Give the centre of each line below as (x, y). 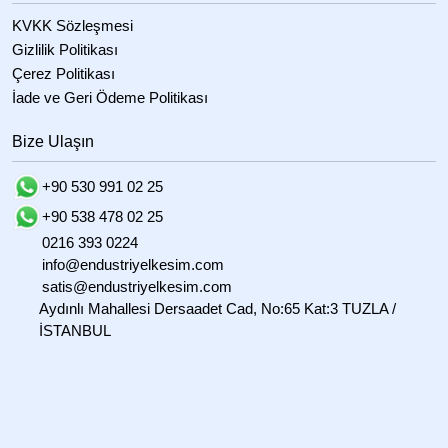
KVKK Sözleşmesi (72, 25)
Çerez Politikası (63, 73)
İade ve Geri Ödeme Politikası (110, 97)
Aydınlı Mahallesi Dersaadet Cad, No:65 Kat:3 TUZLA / (218, 309)
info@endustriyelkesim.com (133, 265)
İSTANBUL (75, 331)
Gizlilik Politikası (65, 49)
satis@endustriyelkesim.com (137, 287)
